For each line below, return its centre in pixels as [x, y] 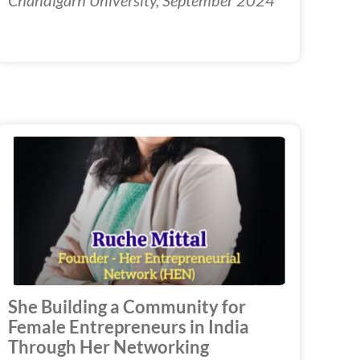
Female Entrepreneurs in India [128, 327]
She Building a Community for [127, 307]
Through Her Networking [108, 347]
